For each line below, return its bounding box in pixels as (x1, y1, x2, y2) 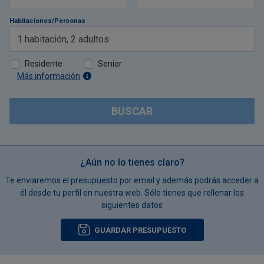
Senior (98, 59, 123, 68)
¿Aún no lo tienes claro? (80, 157, 184, 168)
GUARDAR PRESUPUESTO (94, 225, 186, 235)
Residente (24, 59, 62, 68)
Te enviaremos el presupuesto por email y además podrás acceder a (5, 176, 259, 185)
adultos (76, 33, 109, 45)
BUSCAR (111, 105, 153, 117)
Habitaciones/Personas (9, 17, 85, 25)
